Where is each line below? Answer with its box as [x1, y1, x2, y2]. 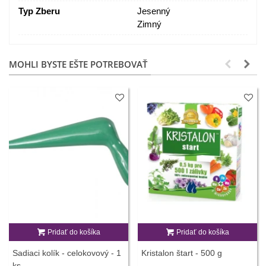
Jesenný [137, 6, 170, 17]
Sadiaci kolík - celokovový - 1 [12, 248, 121, 258]
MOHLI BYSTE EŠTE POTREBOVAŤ [9, 58, 147, 71]
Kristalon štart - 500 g [141, 248, 222, 258]
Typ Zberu [18, 6, 60, 17]
